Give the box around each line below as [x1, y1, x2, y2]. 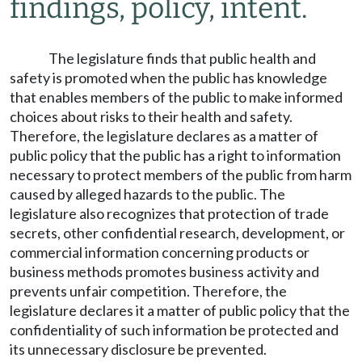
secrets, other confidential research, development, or [10, 224, 345, 242]
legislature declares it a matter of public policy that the [10, 301, 350, 319]
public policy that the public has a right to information [10, 146, 341, 164]
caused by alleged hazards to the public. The [10, 185, 285, 203]
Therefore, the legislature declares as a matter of [10, 127, 318, 145]
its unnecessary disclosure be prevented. [10, 340, 267, 358]
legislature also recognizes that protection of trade [10, 204, 329, 222]
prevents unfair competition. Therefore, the [10, 282, 287, 300]
